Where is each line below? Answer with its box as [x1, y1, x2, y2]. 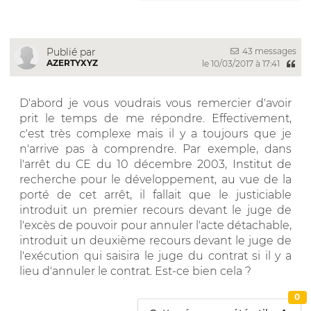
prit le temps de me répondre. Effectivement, [19, 111, 292, 125]
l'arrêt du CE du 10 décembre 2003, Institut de [19, 157, 292, 171]
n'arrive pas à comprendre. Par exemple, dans [19, 142, 292, 155]
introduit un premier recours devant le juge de [19, 203, 292, 217]
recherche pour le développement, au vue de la [19, 172, 292, 186]
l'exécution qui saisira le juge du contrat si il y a [19, 249, 292, 262]
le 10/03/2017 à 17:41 [201, 58, 282, 69]
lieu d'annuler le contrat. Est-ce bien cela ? [19, 264, 251, 278]
